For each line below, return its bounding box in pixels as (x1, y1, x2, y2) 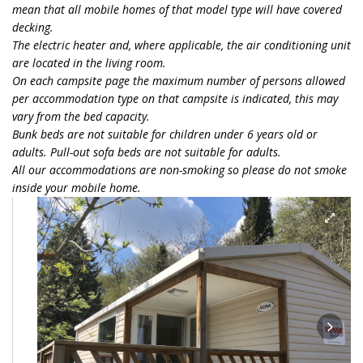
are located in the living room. (12, 55, 169, 70)
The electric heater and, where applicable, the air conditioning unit (12, 37, 351, 53)
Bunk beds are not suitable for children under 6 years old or (12, 126, 318, 142)
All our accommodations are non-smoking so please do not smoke (12, 162, 347, 177)
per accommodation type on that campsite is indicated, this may (12, 91, 338, 106)
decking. (12, 19, 53, 35)
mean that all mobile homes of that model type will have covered (12, 2, 342, 17)
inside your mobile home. (12, 180, 141, 195)
